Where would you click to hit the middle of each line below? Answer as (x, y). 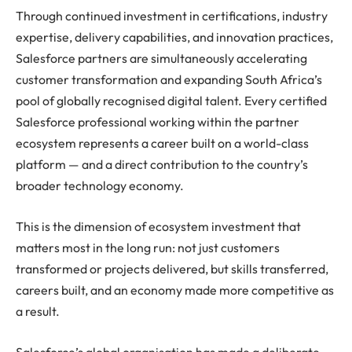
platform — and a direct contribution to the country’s (162, 165)
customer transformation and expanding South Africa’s (169, 80)
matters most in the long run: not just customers (148, 248)
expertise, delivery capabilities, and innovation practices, (174, 37)
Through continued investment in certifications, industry (172, 16)
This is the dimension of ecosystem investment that (158, 227)
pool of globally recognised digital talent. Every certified (171, 101)
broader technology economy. (100, 186)
